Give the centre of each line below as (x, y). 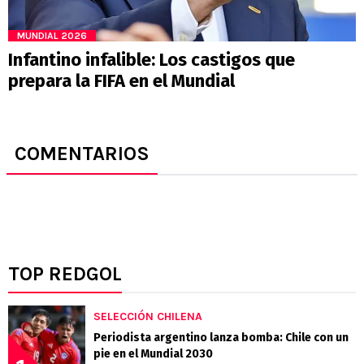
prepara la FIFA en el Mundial (121, 81)
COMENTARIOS (82, 154)
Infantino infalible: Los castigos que (152, 60)
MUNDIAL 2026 (52, 36)
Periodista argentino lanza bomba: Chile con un (221, 338)
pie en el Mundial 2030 (153, 354)
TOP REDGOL (65, 274)
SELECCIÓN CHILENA (148, 317)
